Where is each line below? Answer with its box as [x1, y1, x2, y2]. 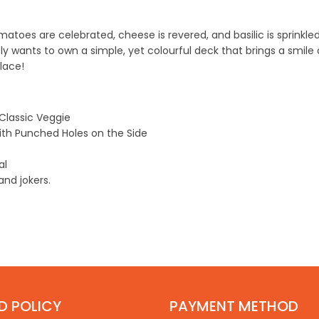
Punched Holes [15, 125, 88, 140]
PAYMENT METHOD [169, 296, 298, 316]
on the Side [88, 125, 150, 140]
